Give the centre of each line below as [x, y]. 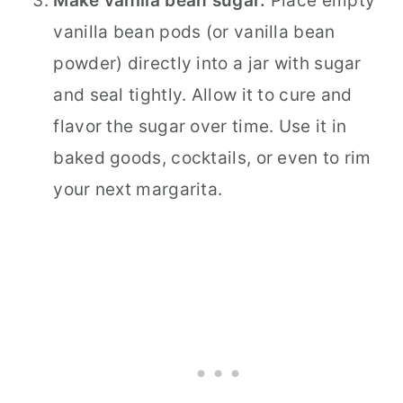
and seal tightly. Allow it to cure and [203, 94]
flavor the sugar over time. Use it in [200, 126]
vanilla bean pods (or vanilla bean [194, 31]
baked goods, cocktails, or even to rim [212, 157]
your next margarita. [138, 189]
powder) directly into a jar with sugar [207, 63]
